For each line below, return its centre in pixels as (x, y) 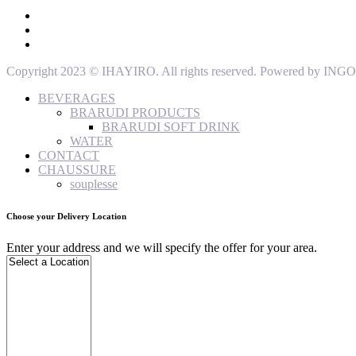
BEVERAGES (77, 98)
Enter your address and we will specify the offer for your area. (162, 247)
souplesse (94, 184)
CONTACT (69, 155)
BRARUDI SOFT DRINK (171, 126)
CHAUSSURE (77, 169)
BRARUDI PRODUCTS (135, 112)
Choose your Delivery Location (66, 216)
